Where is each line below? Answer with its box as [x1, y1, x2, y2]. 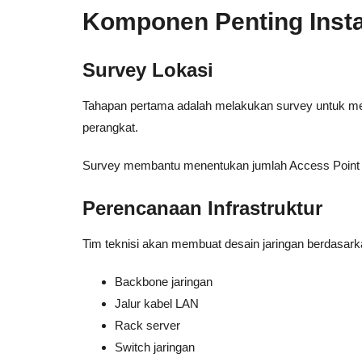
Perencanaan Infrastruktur [82, 197, 322, 219]
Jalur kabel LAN [115, 297, 199, 310]
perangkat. [82, 120, 138, 134]
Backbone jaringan [115, 275, 213, 288]
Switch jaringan [115, 340, 195, 354]
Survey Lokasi [82, 59, 213, 81]
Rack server [115, 318, 180, 332]
